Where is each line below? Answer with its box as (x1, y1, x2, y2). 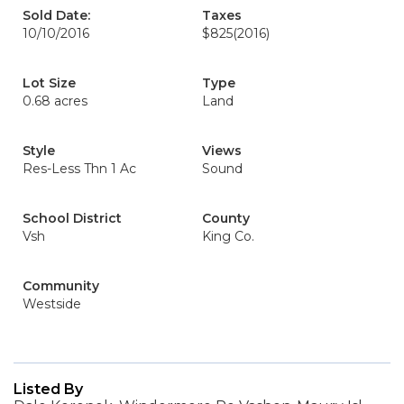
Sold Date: (23, 7, 90, 23)
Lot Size (23, 75, 76, 91)
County (202, 210, 250, 226)
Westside (23, 296, 81, 312)
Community (23, 278, 99, 294)
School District (23, 210, 122, 226)
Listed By (14, 381, 83, 398)
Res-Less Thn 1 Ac (23, 161, 136, 177)
